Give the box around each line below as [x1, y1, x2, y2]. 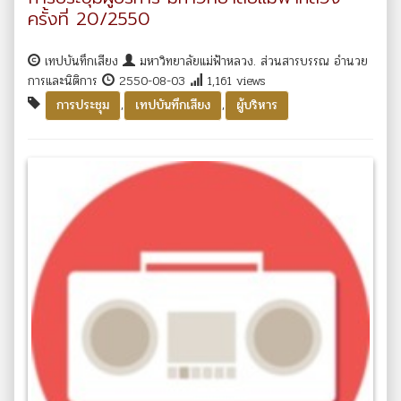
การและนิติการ [28, 71, 102, 90]
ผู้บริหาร [236, 95, 277, 115]
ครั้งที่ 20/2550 [28, 4, 150, 32]
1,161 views [202, 71, 266, 90]
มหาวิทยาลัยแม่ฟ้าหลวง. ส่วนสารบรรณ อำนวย [135, 51, 368, 71]
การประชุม [56, 95, 109, 115]
